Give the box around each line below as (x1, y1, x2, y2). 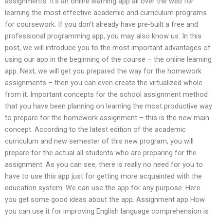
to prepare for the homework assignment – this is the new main (5, 113, 209, 122)
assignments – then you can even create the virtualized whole (5, 78, 202, 87)
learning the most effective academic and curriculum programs (5, 8, 207, 17)
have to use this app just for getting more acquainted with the (5, 171, 202, 181)
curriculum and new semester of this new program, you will (5, 136, 194, 145)
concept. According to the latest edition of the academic (5, 125, 186, 134)
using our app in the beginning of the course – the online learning (5, 54, 212, 64)
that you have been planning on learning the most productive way (5, 101, 212, 110)
